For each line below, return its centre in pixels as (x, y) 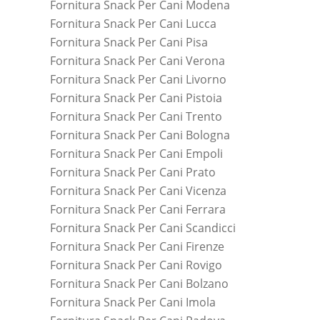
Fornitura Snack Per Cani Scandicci (143, 227)
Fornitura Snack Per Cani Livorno (138, 79)
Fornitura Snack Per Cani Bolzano (139, 283)
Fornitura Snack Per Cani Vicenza (138, 190)
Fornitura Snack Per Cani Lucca (133, 23)
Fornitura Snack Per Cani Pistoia (136, 97)
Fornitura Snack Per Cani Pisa (129, 42)
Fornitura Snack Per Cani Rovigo (136, 265)
